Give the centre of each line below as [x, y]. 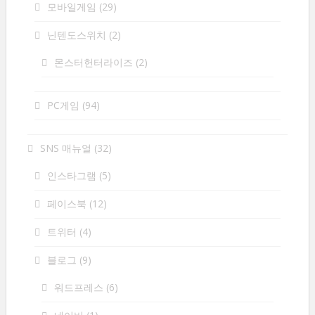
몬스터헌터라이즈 [94, 62]
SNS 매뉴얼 [66, 148]
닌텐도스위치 [77, 35]
